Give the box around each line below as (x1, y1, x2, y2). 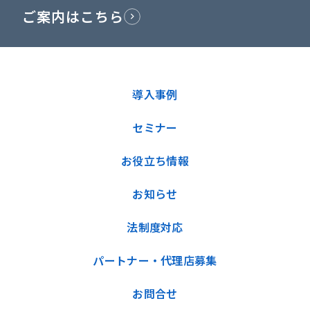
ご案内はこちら (22, 6, 124, 26)
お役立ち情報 (121, 152, 189, 169)
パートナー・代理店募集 (93, 252, 217, 268)
